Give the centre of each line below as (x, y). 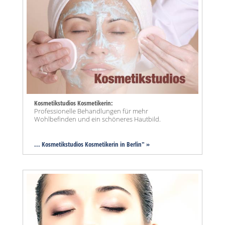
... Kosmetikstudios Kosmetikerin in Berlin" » (92, 144)
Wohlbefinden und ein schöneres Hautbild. (97, 119)
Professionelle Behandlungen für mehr (91, 111)
